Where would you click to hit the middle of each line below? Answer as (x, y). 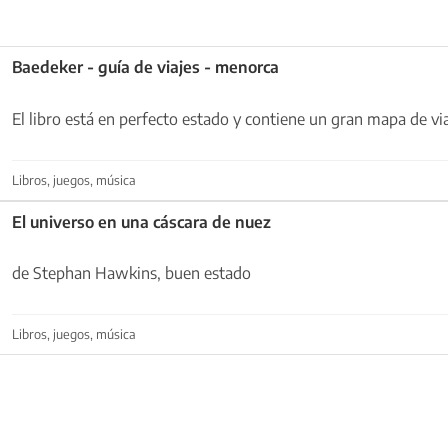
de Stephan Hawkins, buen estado (131, 273)
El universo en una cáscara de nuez (141, 221)
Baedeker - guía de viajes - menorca (145, 66)
